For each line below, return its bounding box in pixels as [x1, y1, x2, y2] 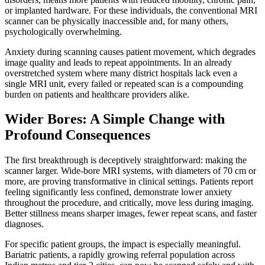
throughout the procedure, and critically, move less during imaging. [5, 198, 254, 208]
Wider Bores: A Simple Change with [5, 111, 225, 127]
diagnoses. [5, 219, 44, 230]
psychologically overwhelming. [5, 26, 122, 37]
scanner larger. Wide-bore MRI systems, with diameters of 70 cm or [5, 166, 256, 176]
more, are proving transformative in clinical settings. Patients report [5, 176, 253, 187]
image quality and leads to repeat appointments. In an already [5, 57, 232, 67]
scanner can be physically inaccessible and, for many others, [5, 15, 228, 26]
